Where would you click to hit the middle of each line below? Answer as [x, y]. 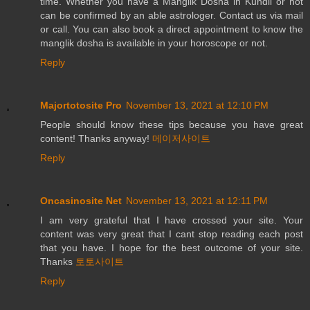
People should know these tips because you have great [172, 125]
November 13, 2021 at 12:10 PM [197, 106]
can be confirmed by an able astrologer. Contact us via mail [172, 16]
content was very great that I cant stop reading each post [172, 234]
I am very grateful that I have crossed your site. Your [172, 220]
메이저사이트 [181, 139]
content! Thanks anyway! [96, 139]
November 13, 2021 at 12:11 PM [197, 201]
